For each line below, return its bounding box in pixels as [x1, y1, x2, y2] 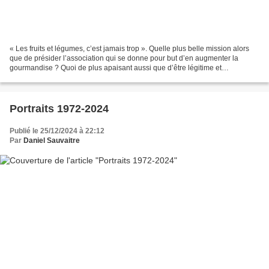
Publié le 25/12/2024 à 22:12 [10, 126, 104, 135]
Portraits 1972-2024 [10, 102, 109, 115]
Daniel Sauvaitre [23, 136, 80, 145]
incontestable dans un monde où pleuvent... [10, 73, 152, 82]
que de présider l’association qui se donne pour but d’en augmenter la [10, 53, 238, 62]
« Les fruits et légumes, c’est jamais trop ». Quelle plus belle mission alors [10, 44, 249, 53]
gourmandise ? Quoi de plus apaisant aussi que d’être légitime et [10, 63, 222, 72]
